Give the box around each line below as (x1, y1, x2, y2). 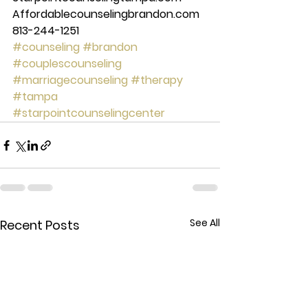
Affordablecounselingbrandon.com (12, 6, 202, 23)
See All (190, 216, 220, 230)
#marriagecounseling (12, 72, 128, 89)
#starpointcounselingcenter (12, 105, 165, 122)
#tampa (12, 89, 58, 105)
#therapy (131, 72, 183, 89)
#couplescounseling (12, 56, 122, 72)
